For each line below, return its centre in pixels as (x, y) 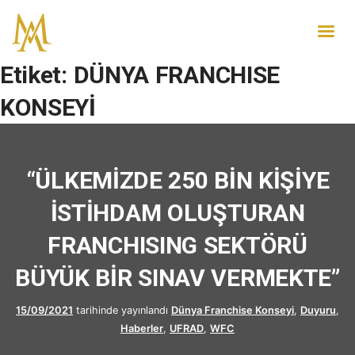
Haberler (142, 328)
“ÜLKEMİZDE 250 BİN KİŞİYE (177, 180)
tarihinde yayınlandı (120, 310)
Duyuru (318, 310)
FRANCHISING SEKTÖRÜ (177, 245)
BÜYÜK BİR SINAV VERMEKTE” (177, 277)
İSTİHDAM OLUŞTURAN (177, 212)
